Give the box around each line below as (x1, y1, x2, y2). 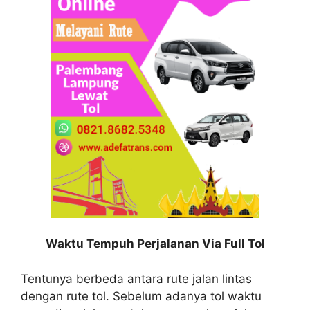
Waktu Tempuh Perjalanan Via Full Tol (45, 237, 265, 251)
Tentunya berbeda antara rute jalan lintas (21, 271, 252, 286)
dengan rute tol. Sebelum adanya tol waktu (21, 289, 262, 303)
